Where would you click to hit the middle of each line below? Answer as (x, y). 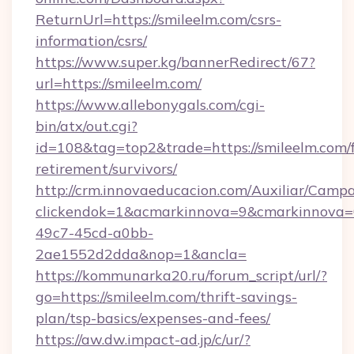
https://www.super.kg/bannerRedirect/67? (175, 62)
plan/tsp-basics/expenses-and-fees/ (153, 318)
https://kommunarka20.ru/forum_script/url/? (181, 275)
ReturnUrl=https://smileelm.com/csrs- (158, 19)
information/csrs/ (91, 41)
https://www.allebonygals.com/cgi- (150, 105)
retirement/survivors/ (106, 169)
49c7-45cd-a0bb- (94, 233)
